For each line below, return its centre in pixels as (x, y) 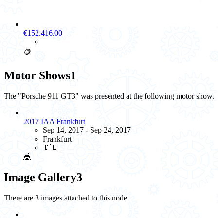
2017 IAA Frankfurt (54, 121)
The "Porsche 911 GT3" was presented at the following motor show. (109, 96)
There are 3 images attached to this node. (66, 198)
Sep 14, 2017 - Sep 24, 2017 (87, 130)
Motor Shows (37, 76)
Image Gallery (40, 177)
